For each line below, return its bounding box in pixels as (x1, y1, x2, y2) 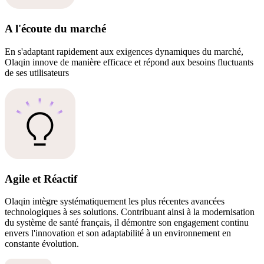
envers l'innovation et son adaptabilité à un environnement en (5, 228, 231, 239)
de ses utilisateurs (5, 67, 69, 78)
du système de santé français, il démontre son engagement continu (5, 217, 249, 228)
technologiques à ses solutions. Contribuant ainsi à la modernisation (5, 207, 255, 217)
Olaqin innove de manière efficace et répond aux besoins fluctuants (5, 57, 253, 67)
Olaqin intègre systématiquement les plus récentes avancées (5, 196, 225, 207)
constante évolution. (5, 239, 79, 249)
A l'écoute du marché (5, 22, 106, 35)
